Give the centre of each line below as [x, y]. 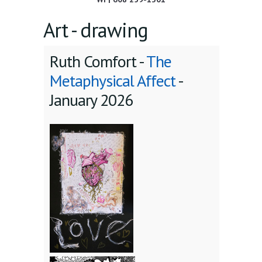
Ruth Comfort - [98, 61]
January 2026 [91, 100]
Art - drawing [96, 30]
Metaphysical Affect [113, 81]
